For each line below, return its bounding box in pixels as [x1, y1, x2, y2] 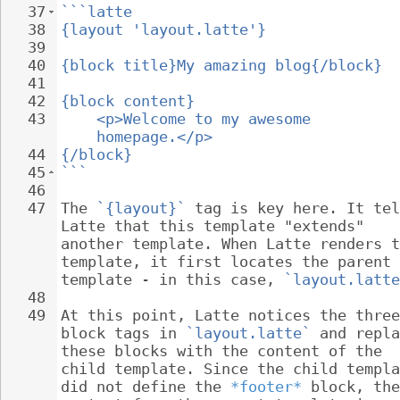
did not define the [61, 378, 230, 396]
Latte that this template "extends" [61, 217, 373, 235]
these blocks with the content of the [61, 342, 391, 360]
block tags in [61, 324, 186, 342]
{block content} [61, 92, 195, 110]
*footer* [230, 378, 302, 396]
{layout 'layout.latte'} [61, 21, 266, 38]
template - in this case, [61, 271, 284, 288]
